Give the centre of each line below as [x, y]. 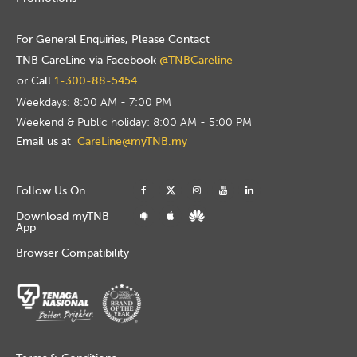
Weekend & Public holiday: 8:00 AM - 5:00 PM [134, 122]
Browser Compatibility [72, 253]
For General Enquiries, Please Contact [113, 39]
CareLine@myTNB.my [132, 141]
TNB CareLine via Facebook [88, 60]
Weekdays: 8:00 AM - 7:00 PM [94, 102]
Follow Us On [50, 190]
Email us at [43, 141]
